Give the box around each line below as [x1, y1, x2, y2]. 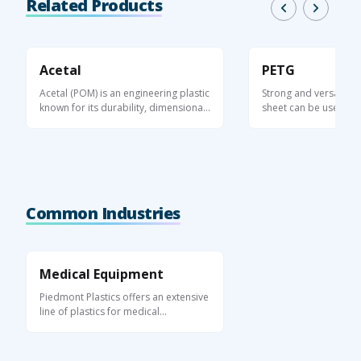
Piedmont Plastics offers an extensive [39, 289, 209, 304]
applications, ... [262, 114, 330, 129]
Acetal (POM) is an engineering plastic [39, 85, 210, 100]
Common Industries [26, 201, 180, 224]
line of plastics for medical [39, 304, 160, 318]
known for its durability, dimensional [39, 100, 205, 114]
